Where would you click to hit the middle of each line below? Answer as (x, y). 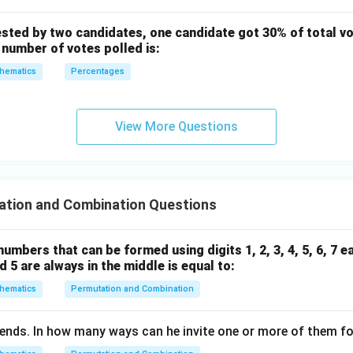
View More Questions (176, 126)
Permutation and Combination (132, 289)
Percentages (98, 71)
